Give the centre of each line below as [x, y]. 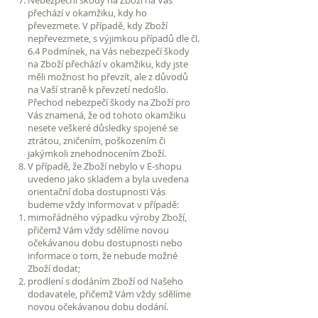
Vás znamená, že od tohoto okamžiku [107, 115]
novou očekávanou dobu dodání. [98, 306]
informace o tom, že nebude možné [103, 255]
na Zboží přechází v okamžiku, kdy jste [108, 64]
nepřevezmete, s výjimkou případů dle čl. [114, 38]
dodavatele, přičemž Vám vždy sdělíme [109, 294]
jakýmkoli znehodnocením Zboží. [97, 153]
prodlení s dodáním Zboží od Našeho [105, 281]
